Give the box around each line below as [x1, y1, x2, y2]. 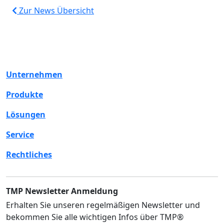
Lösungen [6, 108, 45, 120]
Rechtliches [6, 148, 52, 160]
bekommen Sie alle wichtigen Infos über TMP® [6, 211, 183, 222]
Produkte [6, 88, 43, 100]
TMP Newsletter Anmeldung [6, 185, 118, 196]
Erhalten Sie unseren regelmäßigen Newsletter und [6, 199, 200, 210]
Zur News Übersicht [17, 4, 94, 16]
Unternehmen [6, 68, 62, 80]
